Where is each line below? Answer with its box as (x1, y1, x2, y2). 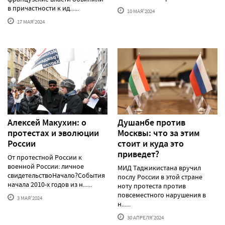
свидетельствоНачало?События (8, 171, 105, 180)
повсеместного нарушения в (118, 190, 206, 200)
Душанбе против (118, 117, 185, 129)
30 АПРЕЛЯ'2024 (126, 214, 164, 221)
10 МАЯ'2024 (126, 7, 155, 15)
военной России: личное (8, 162, 84, 171)
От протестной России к (8, 153, 82, 162)
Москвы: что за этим (118, 127, 200, 140)
